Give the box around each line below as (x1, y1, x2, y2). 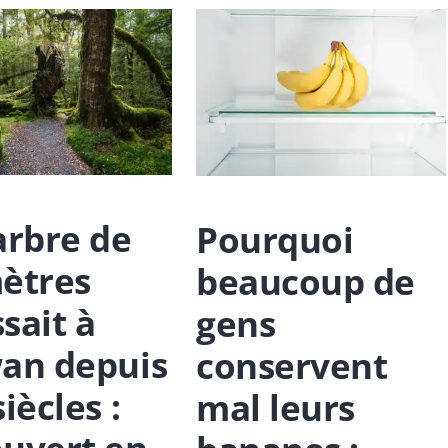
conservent (195, 341, 388, 389)
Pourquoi (195, 215, 354, 263)
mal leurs (195, 383, 355, 431)
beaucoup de (195, 257, 416, 305)
